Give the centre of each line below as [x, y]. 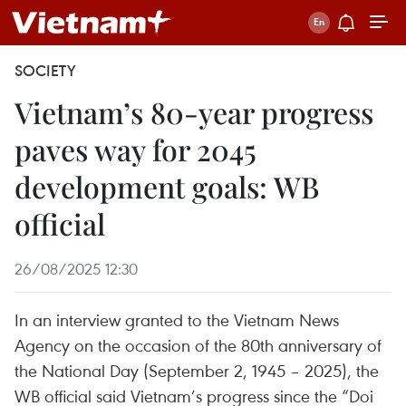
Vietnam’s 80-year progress [194, 112]
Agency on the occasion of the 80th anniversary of [198, 345]
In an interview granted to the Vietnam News [177, 319]
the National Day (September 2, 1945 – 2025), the [197, 370]
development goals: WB [167, 186]
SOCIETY [45, 71]
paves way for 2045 [135, 149]
